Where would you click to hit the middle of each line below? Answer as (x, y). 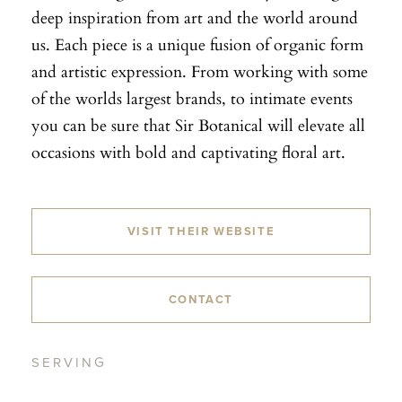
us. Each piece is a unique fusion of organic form (197, 44)
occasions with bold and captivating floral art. (188, 151)
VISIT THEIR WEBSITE (201, 231)
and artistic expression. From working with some (200, 70)
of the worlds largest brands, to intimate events (192, 97)
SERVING (69, 362)
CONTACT (201, 299)
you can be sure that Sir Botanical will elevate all (198, 124)
